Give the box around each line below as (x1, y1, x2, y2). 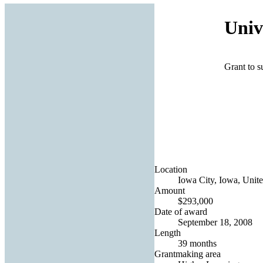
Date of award (154, 206, 207, 217)
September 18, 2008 (178, 217, 252, 227)
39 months (178, 238, 217, 248)
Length (154, 227, 181, 238)
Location (154, 164, 187, 174)
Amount (154, 185, 185, 195)
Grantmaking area (154, 248, 221, 259)
